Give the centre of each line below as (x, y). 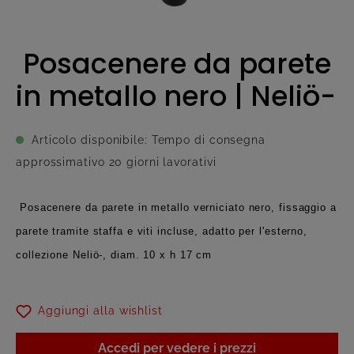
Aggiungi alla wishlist (100, 311)
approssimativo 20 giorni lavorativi (116, 162)
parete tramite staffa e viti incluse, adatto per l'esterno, (162, 231)
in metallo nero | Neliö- (176, 96)
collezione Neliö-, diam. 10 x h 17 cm (114, 254)
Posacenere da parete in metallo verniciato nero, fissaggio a (176, 207)
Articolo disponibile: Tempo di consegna (147, 139)
